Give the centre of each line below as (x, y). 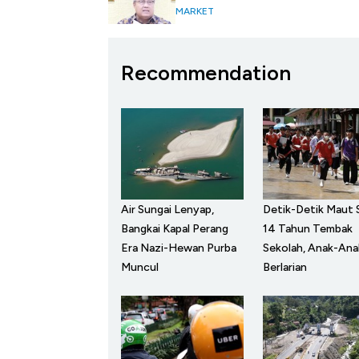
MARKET (195, 12)
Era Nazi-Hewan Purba (179, 248)
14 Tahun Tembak (307, 229)
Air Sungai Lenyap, (167, 210)
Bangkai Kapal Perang (175, 229)
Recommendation (206, 73)
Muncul (140, 268)
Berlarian (284, 268)
